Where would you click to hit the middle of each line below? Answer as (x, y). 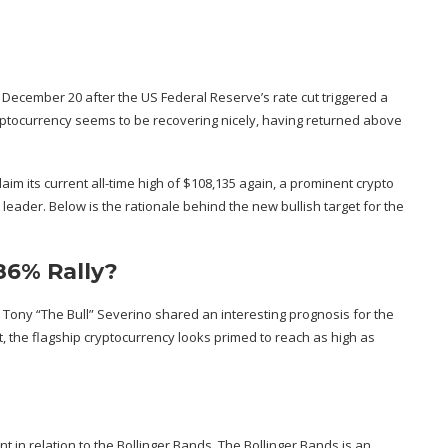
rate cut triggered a (330, 97)
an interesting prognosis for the (296, 314)
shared (177, 314)
